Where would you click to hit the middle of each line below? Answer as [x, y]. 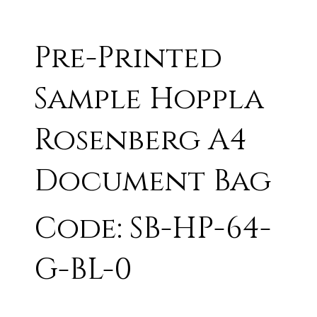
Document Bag [153, 181]
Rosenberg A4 [141, 140]
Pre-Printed [128, 58]
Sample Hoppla [149, 99]
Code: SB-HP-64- [153, 229]
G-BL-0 [83, 270]
